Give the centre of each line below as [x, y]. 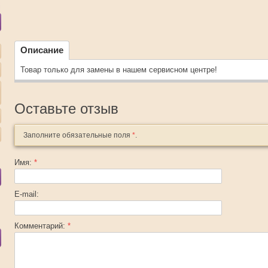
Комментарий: [41, 226]
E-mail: [27, 194]
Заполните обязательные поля [78, 135]
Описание [42, 50]
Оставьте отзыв [66, 109]
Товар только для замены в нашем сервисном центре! [119, 70]
